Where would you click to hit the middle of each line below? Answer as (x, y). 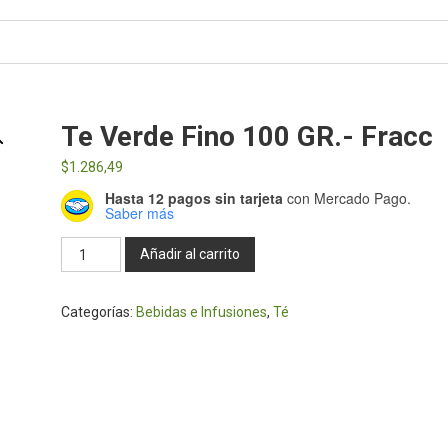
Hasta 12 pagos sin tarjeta (193, 198)
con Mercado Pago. (346, 198)
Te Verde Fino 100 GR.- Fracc (246, 136)
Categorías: (98, 312)
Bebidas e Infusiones (201, 312)
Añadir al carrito (189, 254)
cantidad (87, 398)
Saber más (139, 213)
